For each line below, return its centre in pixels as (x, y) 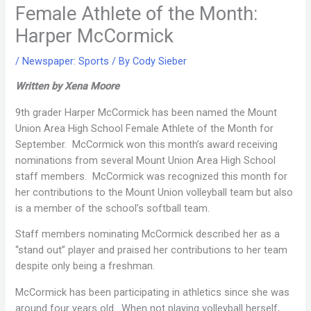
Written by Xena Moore (68, 86)
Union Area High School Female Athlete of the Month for (145, 128)
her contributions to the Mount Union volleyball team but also (154, 192)
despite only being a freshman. (87, 266)
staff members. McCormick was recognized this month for (152, 176)
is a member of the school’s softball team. (113, 208)
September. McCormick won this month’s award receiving (147, 144)
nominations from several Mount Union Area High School (146, 160)
